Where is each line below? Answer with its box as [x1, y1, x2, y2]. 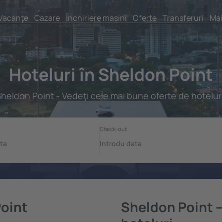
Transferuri [163, 12, 204, 23]
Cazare [34, 12, 60, 23]
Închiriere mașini [66, 12, 127, 23]
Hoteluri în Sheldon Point [9, 63, 213, 86]
